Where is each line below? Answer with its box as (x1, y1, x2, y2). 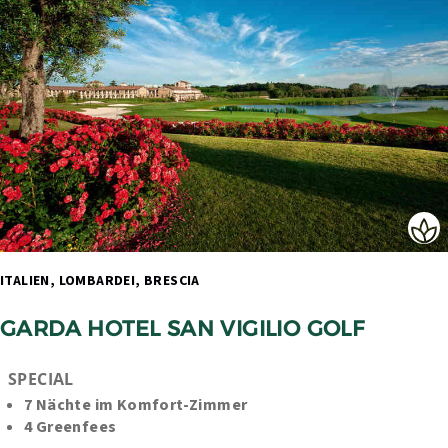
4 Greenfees (24, 416, 117, 439)
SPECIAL (8, 368, 74, 391)
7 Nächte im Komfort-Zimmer (24, 394, 248, 417)
